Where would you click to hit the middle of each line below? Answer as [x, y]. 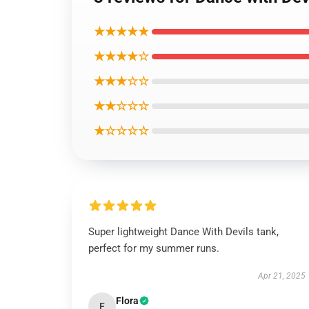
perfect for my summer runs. [154, 248]
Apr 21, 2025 [281, 276]
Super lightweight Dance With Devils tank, [183, 232]
